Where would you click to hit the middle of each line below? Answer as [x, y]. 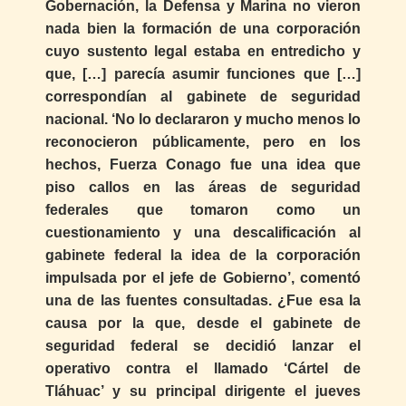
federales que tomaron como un [203, 209]
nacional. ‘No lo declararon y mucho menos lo [203, 119]
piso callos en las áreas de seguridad [203, 187]
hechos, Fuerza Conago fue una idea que [203, 164]
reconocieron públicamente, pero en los [203, 141]
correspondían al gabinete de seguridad [203, 96]
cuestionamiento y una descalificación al [203, 232]
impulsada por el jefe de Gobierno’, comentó [203, 277]
